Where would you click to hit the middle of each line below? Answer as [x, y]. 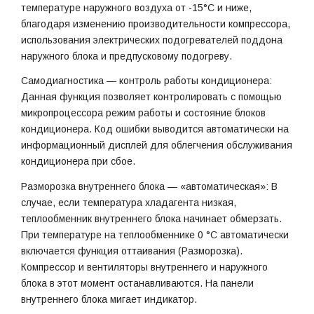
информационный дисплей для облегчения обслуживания [157, 145]
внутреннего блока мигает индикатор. [109, 300]
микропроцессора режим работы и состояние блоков [143, 113]
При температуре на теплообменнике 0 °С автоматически [155, 235]
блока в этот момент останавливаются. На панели [137, 284]
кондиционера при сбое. [78, 162]
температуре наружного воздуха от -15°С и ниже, [136, 7]
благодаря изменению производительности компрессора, [156, 23]
